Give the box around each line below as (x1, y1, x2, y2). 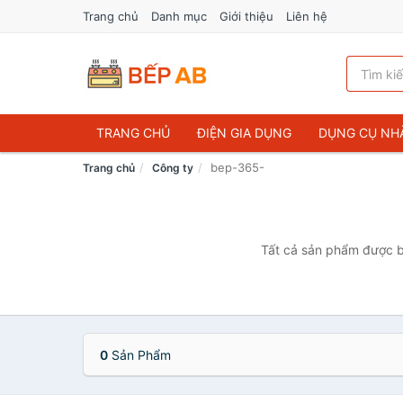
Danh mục (151, 9, 207, 23)
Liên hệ (286, 9, 327, 23)
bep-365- (210, 160, 264, 175)
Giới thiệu (219, 9, 273, 23)
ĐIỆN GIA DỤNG (197, 125, 291, 140)
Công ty (152, 161, 193, 175)
